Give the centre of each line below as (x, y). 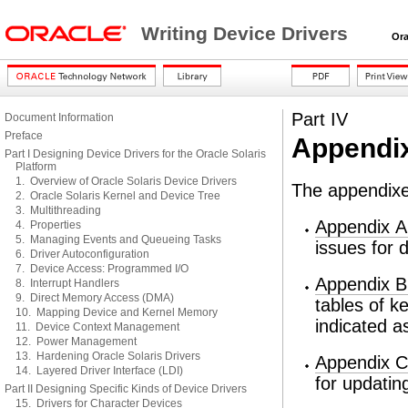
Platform (36, 167)
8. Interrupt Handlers (67, 283)
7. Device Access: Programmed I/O (102, 269)
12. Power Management (76, 342)
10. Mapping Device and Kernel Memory (117, 312)
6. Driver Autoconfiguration (82, 254)
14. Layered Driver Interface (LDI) (99, 371)
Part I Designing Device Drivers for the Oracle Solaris (135, 154)
